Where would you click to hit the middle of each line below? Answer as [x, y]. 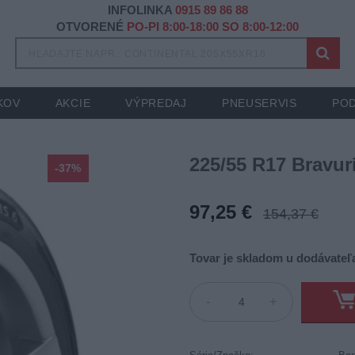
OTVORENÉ [92, 27]
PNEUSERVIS [259, 103]
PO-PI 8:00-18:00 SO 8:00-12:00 [213, 27]
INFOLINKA [141, 10]
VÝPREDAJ [156, 103]
